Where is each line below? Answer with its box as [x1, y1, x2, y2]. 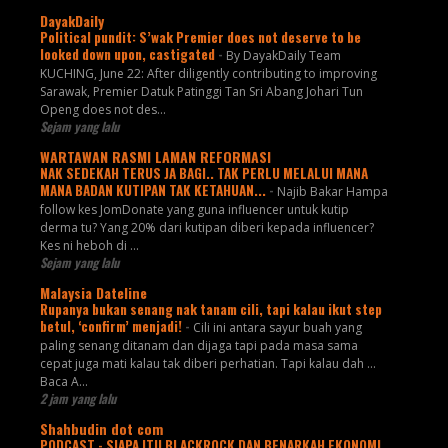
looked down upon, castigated [39, 44, 218, 65]
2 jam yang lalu [39, 389, 116, 409]
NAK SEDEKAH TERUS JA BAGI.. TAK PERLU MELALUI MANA [39, 163, 368, 184]
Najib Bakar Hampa [276, 183, 388, 201]
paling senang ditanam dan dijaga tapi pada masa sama [39, 337, 358, 355]
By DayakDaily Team [225, 47, 341, 65]
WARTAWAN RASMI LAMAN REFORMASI [39, 146, 271, 168]
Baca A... [39, 373, 88, 391]
